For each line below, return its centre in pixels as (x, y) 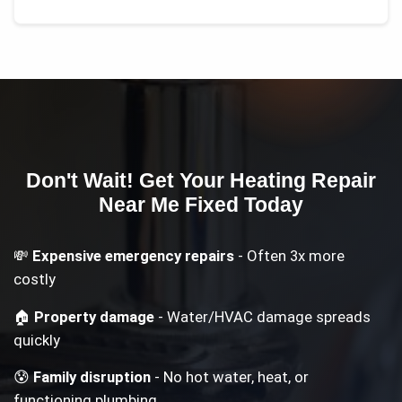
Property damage (95, 316)
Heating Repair (303, 180)
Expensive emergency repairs (134, 256)
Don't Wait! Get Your (128, 180)
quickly (37, 340)
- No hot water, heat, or (230, 376)
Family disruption (92, 376)
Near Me (139, 204)
